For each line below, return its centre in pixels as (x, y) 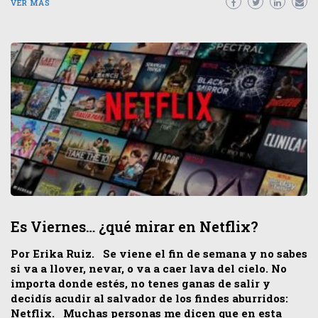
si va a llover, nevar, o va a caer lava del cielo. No (149, 269)
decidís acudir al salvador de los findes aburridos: (149, 298)
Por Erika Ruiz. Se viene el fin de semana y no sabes (159, 254)
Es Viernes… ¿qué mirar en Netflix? (135, 227)
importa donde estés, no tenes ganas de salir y (141, 284)
